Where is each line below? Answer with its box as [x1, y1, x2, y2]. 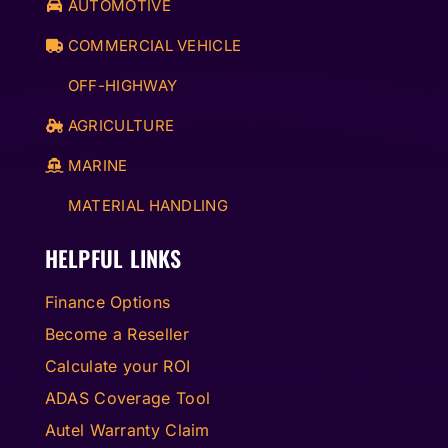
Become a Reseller [44, 323, 189, 344]
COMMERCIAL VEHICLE [63, 35, 242, 55]
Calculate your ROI [44, 355, 191, 376]
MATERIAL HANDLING [63, 195, 228, 215]
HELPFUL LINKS [44, 241, 182, 274]
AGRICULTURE [63, 115, 175, 135]
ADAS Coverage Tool [44, 387, 211, 408]
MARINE [63, 155, 128, 175]
